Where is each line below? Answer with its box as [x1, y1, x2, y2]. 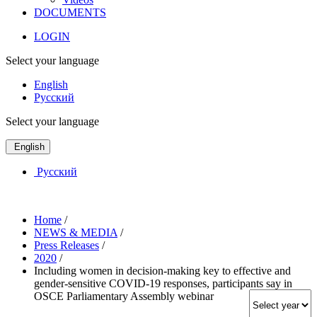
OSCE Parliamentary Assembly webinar [34, 289, 214, 302]
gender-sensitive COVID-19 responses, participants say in [34, 277, 292, 289]
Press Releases [34, 238, 99, 251]
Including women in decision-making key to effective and [34, 264, 291, 277]
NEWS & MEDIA [34, 226, 117, 238]
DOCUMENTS [34, 6, 106, 18]
